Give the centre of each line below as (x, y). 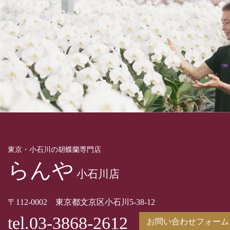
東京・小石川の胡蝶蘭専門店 (54, 149)
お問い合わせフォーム (188, 221)
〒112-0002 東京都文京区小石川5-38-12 (81, 202)
